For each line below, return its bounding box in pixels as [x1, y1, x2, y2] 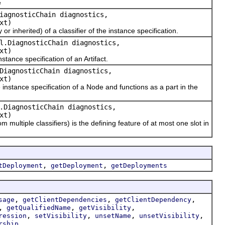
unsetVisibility [139, 211, 199, 219]
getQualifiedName [7, 203, 71, 211]
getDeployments [111, 161, 167, 169]
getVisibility [79, 203, 131, 211]
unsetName [95, 211, 131, 219]
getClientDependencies [23, 195, 107, 203]
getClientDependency [115, 195, 191, 203]
